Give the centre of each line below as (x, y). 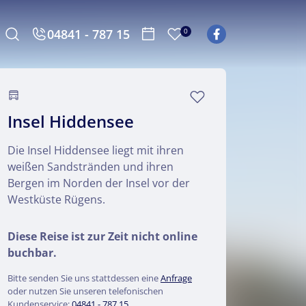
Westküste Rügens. (56, 199)
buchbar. (32, 253)
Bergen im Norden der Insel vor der (99, 183)
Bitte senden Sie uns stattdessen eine (84, 278)
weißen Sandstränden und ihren (91, 167)
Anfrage (176, 278)
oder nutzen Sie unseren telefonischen (85, 291)
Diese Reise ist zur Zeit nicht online (102, 236)
